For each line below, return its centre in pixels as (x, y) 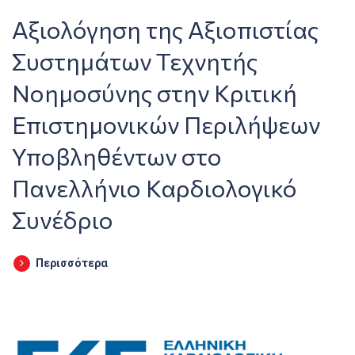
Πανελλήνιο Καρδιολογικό (155, 187)
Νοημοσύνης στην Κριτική (155, 92)
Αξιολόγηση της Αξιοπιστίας (165, 29)
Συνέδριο (63, 219)
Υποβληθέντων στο (117, 156)
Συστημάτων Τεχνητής (135, 61)
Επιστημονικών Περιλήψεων (166, 124)
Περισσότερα (72, 263)
